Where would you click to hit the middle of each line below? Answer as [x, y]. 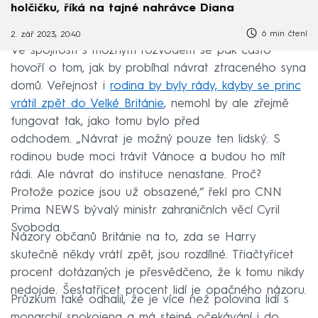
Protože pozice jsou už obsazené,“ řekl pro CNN [146, 192]
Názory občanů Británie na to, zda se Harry [133, 237]
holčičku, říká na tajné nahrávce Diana [122, 8]
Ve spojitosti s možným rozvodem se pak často [141, 50]
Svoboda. [36, 228]
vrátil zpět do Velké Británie [87, 104]
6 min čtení [283, 34]
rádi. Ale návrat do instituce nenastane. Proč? [136, 175]
